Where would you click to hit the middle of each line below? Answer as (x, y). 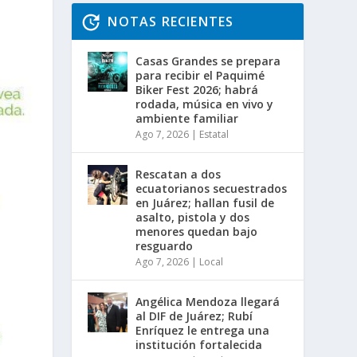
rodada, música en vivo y (205, 104)
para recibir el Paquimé (200, 75)
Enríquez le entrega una (203, 330)
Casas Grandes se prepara (208, 61)
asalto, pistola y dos (193, 217)
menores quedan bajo (197, 231)
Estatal (214, 134)
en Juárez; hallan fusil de (205, 202)
